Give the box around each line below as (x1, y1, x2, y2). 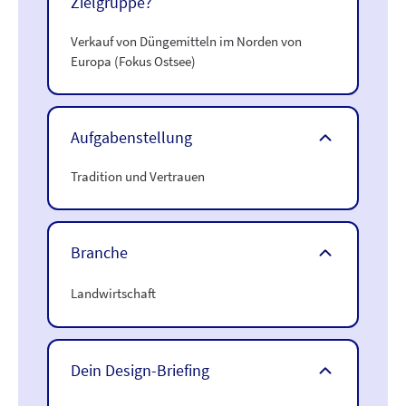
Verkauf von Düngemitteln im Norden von (71, 33, 302, 50)
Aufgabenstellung (71, 127, 192, 148)
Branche (71, 242, 128, 263)
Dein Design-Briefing (71, 360, 209, 381)
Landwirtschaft (71, 285, 156, 302)
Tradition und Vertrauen (71, 168, 205, 185)
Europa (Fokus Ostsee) (71, 53, 196, 70)
